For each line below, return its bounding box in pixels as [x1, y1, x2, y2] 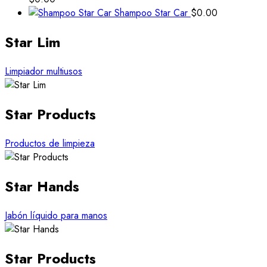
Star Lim [5, 32, 60, 53]
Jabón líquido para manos [5, 208, 107, 222]
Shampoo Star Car [114, 6, 188, 20]
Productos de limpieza [5, 136, 95, 151]
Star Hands [5, 175, 79, 197]
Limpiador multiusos [5, 64, 82, 79]
